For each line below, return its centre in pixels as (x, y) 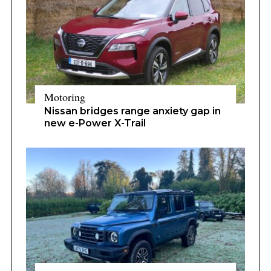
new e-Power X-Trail (95, 123)
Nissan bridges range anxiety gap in (132, 111)
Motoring (64, 97)
